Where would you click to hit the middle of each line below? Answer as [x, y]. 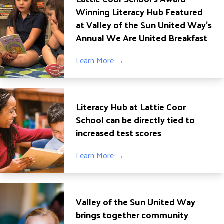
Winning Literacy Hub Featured [139, 12]
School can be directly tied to [135, 120]
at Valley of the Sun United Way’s [144, 25]
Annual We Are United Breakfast [142, 38]
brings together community [132, 215]
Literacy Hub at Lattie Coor [131, 107]
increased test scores [119, 133]
